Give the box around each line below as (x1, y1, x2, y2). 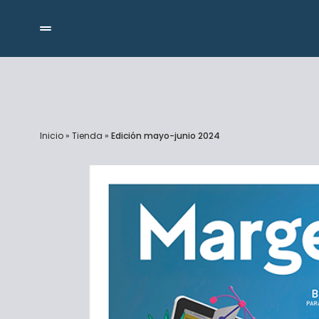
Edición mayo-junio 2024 (111, 130, 220, 142)
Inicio (40, 130, 63, 142)
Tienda (72, 130, 103, 142)
